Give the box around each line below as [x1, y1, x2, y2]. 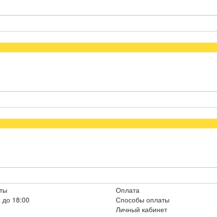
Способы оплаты [116, 195, 170, 204]
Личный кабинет [116, 204, 167, 214]
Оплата [116, 185, 139, 195]
